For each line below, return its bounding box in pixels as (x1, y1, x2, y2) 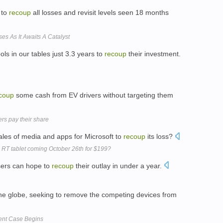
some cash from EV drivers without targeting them (14, 91, 173, 99)
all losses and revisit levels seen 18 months (31, 8, 169, 17)
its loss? (145, 132, 175, 140)
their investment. (126, 50, 181, 58)
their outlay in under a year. (74, 161, 164, 170)
